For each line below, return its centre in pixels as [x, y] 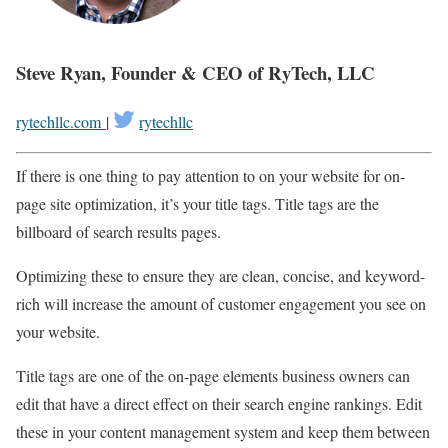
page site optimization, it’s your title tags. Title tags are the [197, 204]
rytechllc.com [61, 122]
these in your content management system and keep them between [223, 432]
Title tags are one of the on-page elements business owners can [213, 376]
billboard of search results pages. [118, 232]
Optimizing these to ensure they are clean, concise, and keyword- [220, 276]
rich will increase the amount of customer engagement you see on [221, 304]
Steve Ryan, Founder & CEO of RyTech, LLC [195, 73]
